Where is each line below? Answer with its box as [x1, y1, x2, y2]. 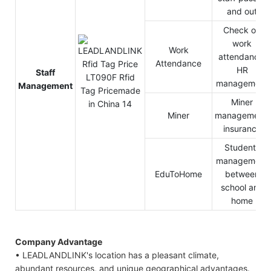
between [224, 168, 260, 179]
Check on [223, 24, 261, 35]
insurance [223, 123, 261, 134]
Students [224, 142, 260, 152]
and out [227, 5, 257, 16]
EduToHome [155, 168, 202, 179]
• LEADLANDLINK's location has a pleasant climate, [15, 249, 219, 260]
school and [220, 181, 264, 192]
